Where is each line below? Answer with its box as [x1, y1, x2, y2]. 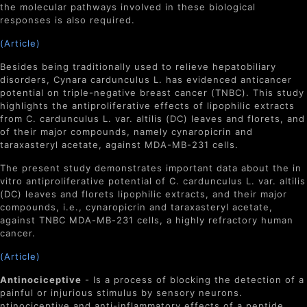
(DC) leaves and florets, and [162, 113, 305, 124]
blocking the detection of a [170, 274, 304, 285]
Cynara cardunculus [53, 74, 150, 85]
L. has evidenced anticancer [150, 74, 292, 85]
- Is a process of [82, 274, 170, 285]
